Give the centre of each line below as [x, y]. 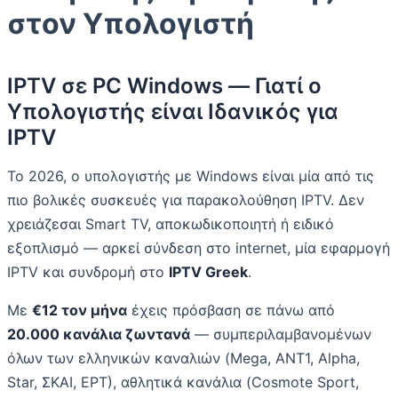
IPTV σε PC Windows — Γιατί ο [164, 86]
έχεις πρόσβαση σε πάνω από [231, 310]
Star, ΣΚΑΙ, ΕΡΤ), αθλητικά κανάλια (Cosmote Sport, [183, 382]
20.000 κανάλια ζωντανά [99, 334]
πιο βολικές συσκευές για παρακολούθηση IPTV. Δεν [186, 200]
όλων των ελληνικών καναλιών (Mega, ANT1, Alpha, [183, 358]
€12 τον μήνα [80, 310]
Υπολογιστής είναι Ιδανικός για [173, 112]
